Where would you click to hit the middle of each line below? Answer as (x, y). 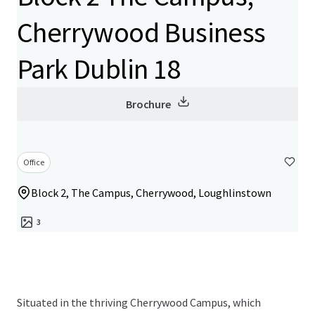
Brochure (148, 104)
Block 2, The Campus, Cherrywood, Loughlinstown (151, 193)
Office (34, 162)
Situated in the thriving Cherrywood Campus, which (139, 302)
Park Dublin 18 (99, 69)
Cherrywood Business (141, 32)
